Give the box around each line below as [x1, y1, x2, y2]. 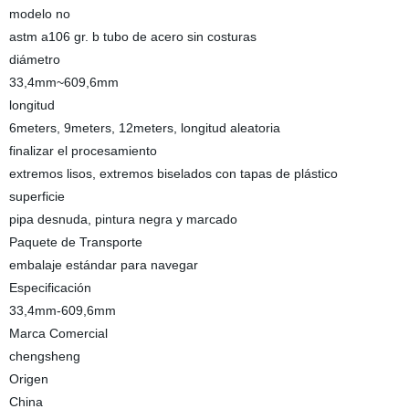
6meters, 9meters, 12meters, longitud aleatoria [8, 121, 280, 135]
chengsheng [8, 349, 80, 363]
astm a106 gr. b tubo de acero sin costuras [8, 29, 257, 44]
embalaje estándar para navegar [8, 257, 198, 272]
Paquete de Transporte [8, 235, 142, 249]
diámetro [8, 52, 60, 67]
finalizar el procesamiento [8, 143, 157, 158]
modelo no [8, 6, 70, 21]
